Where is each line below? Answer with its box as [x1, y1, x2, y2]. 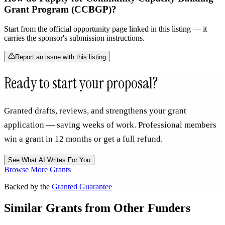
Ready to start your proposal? [4, 73, 158, 93]
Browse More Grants [4, 165, 71, 174]
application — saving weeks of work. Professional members [4, 120, 216, 130]
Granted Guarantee [52, 182, 112, 191]
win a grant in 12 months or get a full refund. [4, 134, 163, 144]
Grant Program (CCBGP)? [4, 4, 117, 15]
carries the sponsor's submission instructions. [4, 33, 145, 42]
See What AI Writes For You [8, 156, 90, 164]
